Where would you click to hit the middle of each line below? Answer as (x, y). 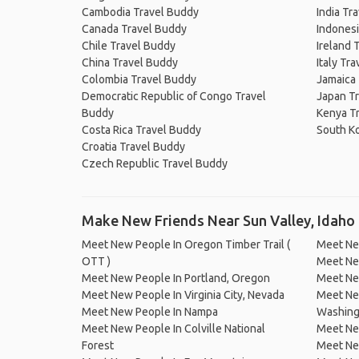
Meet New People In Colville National (173, 329)
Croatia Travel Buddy (133, 147)
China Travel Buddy (130, 63)
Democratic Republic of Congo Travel (174, 96)
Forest (98, 345)
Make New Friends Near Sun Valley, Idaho (218, 220)
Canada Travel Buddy (134, 29)
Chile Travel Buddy (129, 46)
